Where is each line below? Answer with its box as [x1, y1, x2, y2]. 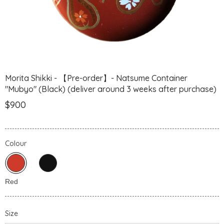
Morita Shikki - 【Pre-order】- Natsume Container [5, 72, 187, 83]
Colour [5, 139, 26, 148]
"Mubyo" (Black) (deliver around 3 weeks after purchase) [5, 83, 216, 94]
